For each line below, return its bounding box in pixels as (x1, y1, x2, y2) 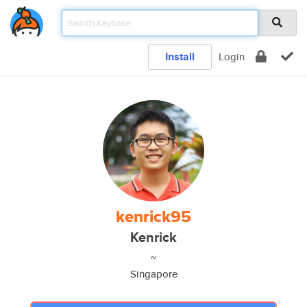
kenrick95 (116, 204, 191, 229)
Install (165, 49, 195, 64)
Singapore (130, 267, 177, 281)
